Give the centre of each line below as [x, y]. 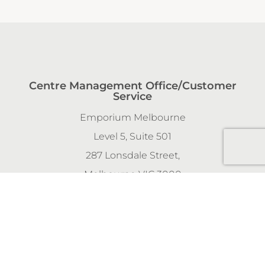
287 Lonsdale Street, [132, 155]
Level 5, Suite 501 [132, 136]
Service [132, 96]
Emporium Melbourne [132, 117]
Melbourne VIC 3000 [132, 174]
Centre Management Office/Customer [132, 85]
